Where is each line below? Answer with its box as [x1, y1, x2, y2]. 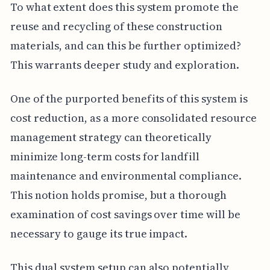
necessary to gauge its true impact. [10, 225, 188, 241]
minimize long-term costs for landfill [10, 148, 200, 164]
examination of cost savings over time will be [10, 206, 240, 222]
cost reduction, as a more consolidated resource [10, 110, 257, 125]
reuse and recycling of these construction [10, 18, 222, 34]
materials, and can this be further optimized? [10, 37, 241, 53]
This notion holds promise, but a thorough [10, 187, 227, 202]
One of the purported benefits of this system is [10, 90, 248, 106]
